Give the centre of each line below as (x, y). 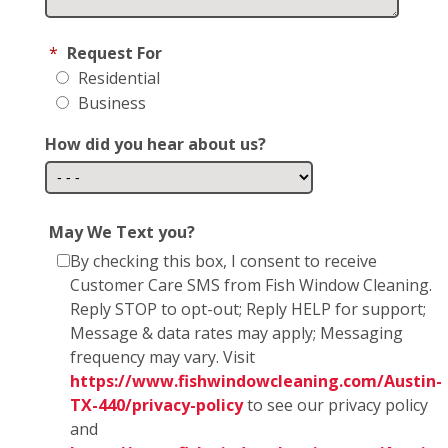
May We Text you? (122, 231)
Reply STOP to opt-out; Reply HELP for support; (248, 308)
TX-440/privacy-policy (156, 404)
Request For (114, 52)
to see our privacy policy (335, 404)
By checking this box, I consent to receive (223, 260)
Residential (117, 77)
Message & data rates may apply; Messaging (236, 332)
